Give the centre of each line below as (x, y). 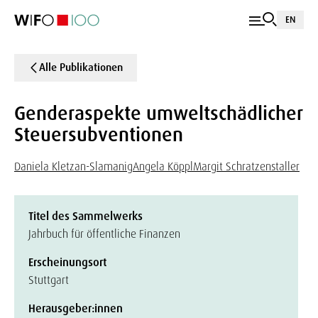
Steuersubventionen (99, 135)
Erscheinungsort (67, 262)
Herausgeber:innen (76, 308)
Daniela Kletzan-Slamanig (73, 166)
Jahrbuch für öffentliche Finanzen (104, 234)
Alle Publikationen (81, 67)
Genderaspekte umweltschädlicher (158, 113)
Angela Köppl (163, 166)
